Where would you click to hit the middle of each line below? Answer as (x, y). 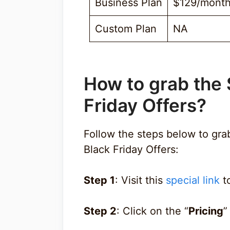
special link (193, 180)
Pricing (206, 211)
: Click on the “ (152, 211)
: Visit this (140, 180)
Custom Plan (126, 28)
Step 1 (99, 180)
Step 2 (100, 211)
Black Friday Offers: (131, 149)
